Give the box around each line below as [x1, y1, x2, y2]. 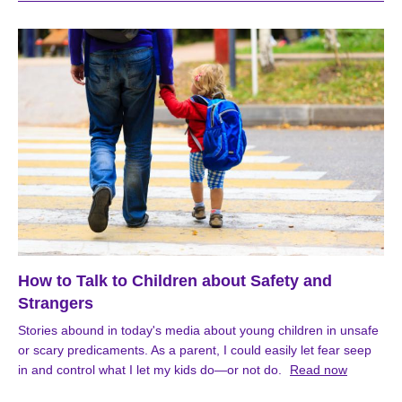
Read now [290, 363, 347, 378]
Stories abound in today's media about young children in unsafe [18, 323, 379, 338]
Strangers [18, 294, 93, 313]
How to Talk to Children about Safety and [18, 272, 332, 291]
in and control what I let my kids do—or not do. [18, 363, 282, 378]
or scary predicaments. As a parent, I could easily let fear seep [18, 343, 371, 358]
